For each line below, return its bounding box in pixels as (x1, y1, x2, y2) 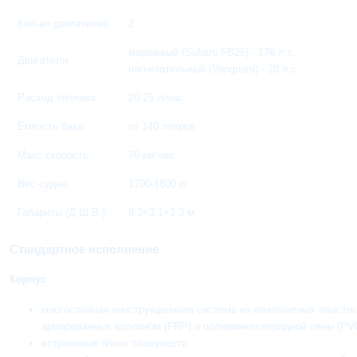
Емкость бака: (18, 120, 87, 132)
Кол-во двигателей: (18, 17, 112, 29)
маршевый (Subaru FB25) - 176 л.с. (128, 45, 297, 58)
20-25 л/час (128, 91, 184, 104)
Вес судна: (18, 177, 72, 190)
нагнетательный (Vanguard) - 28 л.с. (128, 62, 301, 75)
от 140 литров (128, 120, 196, 132)
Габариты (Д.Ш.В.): (18, 206, 109, 218)
